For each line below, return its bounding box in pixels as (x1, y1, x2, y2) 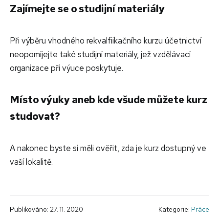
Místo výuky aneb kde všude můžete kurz (10, 92, 208, 106)
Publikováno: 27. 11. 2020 (10, 204, 83, 214)
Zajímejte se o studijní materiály (10, 1, 165, 15)
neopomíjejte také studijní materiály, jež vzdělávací (10, 48, 191, 60)
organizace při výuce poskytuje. (10, 62, 123, 73)
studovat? (10, 109, 61, 123)
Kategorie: (158, 204, 191, 214)
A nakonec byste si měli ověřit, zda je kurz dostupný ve (10, 142, 206, 153)
